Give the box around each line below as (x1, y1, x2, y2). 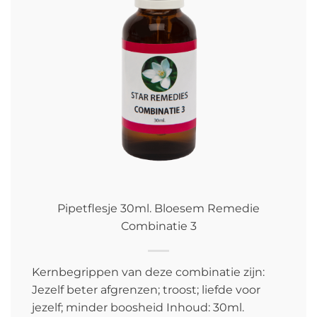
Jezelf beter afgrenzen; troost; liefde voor (32, 282, 260, 296)
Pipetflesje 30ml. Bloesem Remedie (57, 202, 260, 216)
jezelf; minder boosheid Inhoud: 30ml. (32, 300, 244, 314)
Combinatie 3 (120, 219, 197, 234)
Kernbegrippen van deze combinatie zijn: (32, 265, 265, 279)
